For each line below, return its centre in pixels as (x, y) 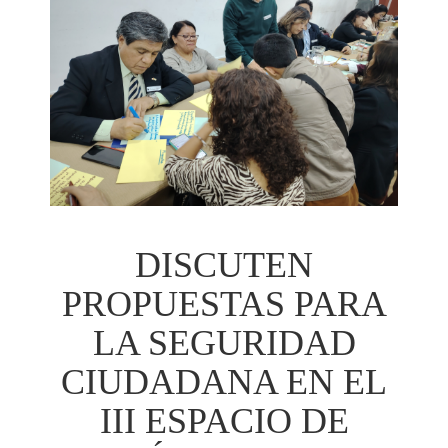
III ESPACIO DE (224, 421)
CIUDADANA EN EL (224, 382)
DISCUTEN (224, 265)
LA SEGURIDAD (224, 343)
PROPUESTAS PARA (224, 304)
